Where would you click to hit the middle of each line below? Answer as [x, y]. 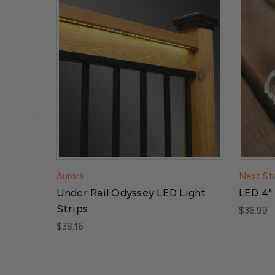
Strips [72, 209]
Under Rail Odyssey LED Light [131, 193]
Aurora [70, 176]
